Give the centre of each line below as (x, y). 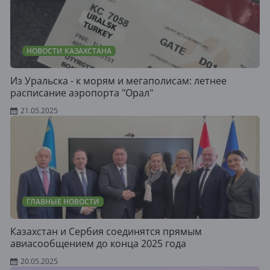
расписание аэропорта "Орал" (82, 93)
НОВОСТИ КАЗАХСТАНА (69, 51)
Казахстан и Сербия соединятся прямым (106, 231)
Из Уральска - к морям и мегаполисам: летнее (118, 81)
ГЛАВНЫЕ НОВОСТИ (63, 202)
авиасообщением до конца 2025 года (98, 243)
